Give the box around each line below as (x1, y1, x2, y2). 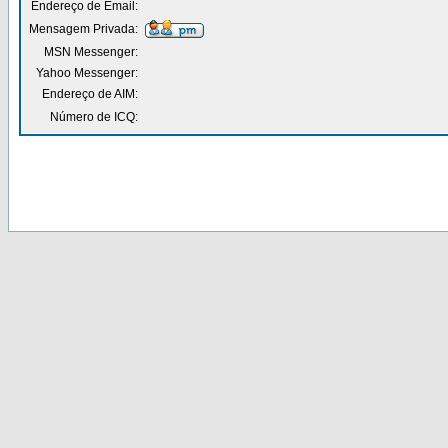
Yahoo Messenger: (36, 66, 138, 80)
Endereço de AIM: (42, 87, 138, 101)
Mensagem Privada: (29, 22, 138, 36)
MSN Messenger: (44, 45, 138, 59)
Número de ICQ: (50, 110, 138, 124)
